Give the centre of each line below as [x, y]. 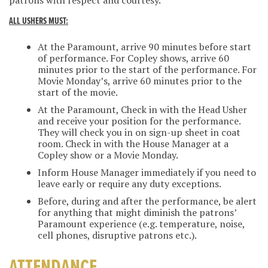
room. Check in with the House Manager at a [133, 144]
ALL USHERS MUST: [39, 22]
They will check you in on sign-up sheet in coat [139, 133]
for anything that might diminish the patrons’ [137, 213]
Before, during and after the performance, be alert [147, 201]
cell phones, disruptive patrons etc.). [117, 235]
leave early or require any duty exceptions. [130, 184]
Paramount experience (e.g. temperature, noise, [141, 224]
